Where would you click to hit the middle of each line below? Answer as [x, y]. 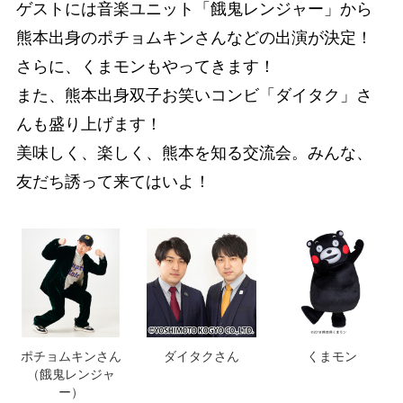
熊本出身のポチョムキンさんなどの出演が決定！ [194, 37]
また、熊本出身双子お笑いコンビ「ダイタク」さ [194, 95]
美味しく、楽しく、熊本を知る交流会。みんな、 [194, 152]
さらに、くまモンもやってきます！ [145, 66]
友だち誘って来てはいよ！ [113, 181]
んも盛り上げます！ [89, 124]
